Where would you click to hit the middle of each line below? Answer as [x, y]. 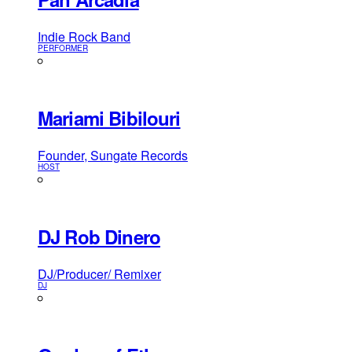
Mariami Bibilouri [109, 118]
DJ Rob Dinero [99, 237]
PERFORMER [63, 48]
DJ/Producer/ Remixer [99, 274]
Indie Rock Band [84, 37]
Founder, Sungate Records [113, 156]
